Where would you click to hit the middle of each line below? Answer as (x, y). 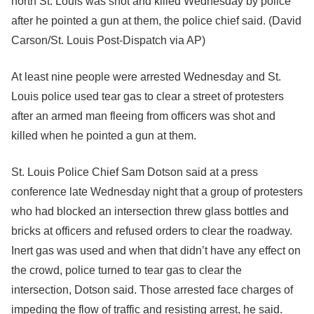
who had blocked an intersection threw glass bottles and (150, 211)
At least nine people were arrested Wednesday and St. (146, 77)
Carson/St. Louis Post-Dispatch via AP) (108, 40)
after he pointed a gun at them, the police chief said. (138, 21)
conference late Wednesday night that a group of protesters (157, 192)
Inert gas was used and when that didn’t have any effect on (156, 251)
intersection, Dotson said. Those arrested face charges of (152, 290)
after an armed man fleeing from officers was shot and (143, 116)
